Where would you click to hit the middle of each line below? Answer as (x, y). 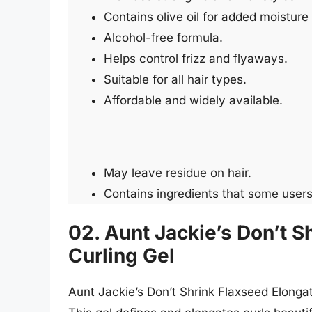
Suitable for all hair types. (175, 80)
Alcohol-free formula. (163, 38)
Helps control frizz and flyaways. (196, 59)
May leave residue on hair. (178, 172)
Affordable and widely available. (193, 101)
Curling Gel (122, 256)
